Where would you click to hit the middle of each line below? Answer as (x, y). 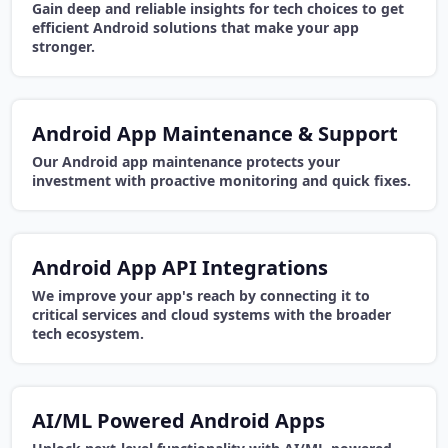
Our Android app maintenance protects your (186, 162)
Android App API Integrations (180, 268)
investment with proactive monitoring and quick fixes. (221, 181)
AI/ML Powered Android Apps (178, 421)
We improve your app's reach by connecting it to (201, 296)
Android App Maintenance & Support (215, 134)
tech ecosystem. (88, 334)
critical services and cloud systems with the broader (211, 315)
